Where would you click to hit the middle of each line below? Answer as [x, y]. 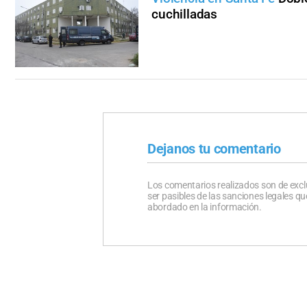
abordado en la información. [205, 207]
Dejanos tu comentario [214, 148]
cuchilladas [184, 14]
